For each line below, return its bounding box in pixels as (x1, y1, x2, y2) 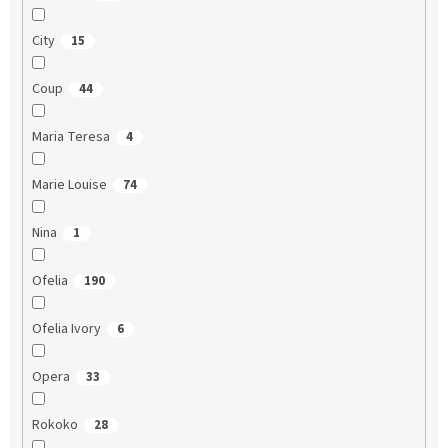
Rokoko (31, 414, 78, 435)
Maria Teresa (31, 126, 110, 147)
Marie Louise (31, 174, 107, 195)
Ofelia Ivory (31, 318, 101, 339)
